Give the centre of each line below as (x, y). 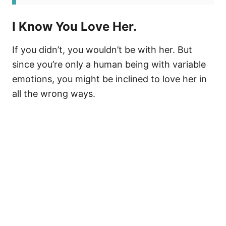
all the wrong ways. (54, 94)
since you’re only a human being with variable (109, 64)
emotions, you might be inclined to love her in (109, 79)
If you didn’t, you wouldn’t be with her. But (102, 50)
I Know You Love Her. (74, 26)
